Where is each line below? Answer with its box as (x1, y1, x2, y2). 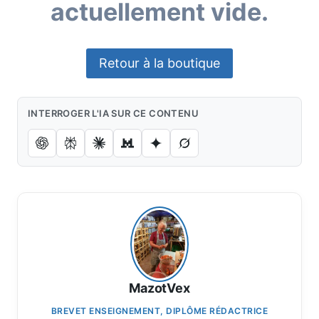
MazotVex (129, 280, 190, 296)
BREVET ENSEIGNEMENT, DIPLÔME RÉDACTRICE (51, 305, 268, 316)
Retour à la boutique (99, 56, 220, 71)
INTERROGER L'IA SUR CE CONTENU (28, 107, 199, 119)
